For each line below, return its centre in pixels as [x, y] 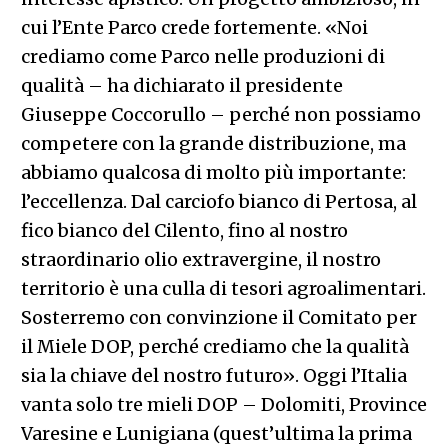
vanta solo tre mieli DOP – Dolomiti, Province [223, 404]
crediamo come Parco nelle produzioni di [202, 56]
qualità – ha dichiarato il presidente [181, 85]
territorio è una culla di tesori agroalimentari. [223, 288]
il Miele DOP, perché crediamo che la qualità [214, 346]
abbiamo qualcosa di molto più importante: [213, 172]
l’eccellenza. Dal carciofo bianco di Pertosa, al [218, 201]
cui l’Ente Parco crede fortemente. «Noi [194, 27]
